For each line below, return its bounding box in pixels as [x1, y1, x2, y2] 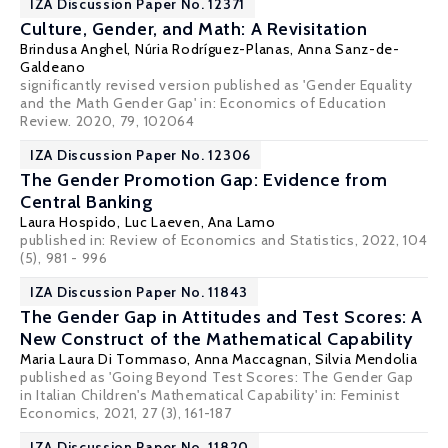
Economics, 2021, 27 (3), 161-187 [20, 404, 232, 422]
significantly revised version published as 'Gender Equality [20, 76, 413, 94]
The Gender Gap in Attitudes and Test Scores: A [20, 306, 423, 328]
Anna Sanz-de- [297, 40, 400, 58]
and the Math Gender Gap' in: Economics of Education [20, 94, 387, 112]
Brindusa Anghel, [20, 40, 135, 58]
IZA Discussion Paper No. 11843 [30, 283, 248, 301]
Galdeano [20, 58, 86, 76]
